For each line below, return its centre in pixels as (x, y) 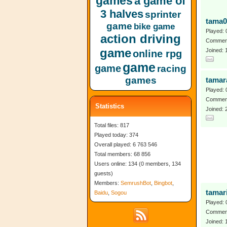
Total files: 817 (112, 125)
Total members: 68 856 (122, 154)
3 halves (122, 14)
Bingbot (163, 183)
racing (172, 69)
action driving (141, 39)
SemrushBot (136, 183)
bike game (154, 27)
